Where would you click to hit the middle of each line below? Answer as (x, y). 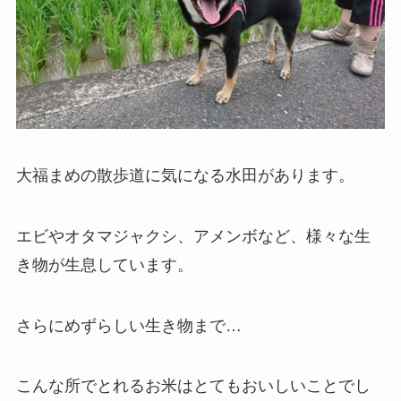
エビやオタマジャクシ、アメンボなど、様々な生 (193, 236)
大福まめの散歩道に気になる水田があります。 (185, 175)
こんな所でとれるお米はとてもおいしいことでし (193, 386)
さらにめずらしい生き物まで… (128, 325)
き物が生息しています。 (104, 264)
